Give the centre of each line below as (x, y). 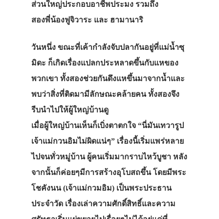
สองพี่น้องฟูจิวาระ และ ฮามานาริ (87, 20)
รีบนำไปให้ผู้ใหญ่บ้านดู (70, 110)
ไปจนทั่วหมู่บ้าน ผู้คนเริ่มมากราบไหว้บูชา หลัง (109, 157)
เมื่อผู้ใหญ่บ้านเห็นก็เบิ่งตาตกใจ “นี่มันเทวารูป (108, 126)
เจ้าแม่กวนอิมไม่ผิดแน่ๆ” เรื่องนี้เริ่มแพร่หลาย (108, 141)
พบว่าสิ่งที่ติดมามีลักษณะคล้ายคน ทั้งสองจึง (105, 94)
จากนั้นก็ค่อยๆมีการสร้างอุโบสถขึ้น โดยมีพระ (109, 173)
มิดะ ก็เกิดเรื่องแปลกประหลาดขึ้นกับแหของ (105, 63)
